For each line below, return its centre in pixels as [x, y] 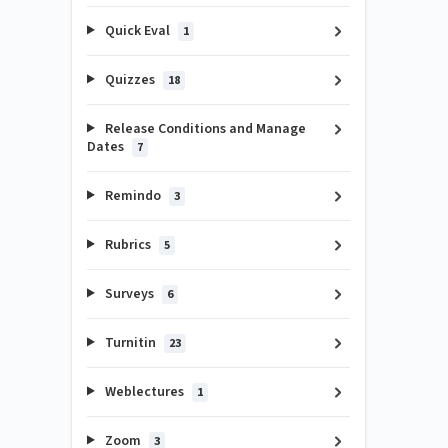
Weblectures [144, 391]
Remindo [132, 195]
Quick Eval [137, 30]
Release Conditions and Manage [203, 128]
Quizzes [129, 79]
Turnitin [130, 342]
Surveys [129, 293]
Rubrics [127, 244]
